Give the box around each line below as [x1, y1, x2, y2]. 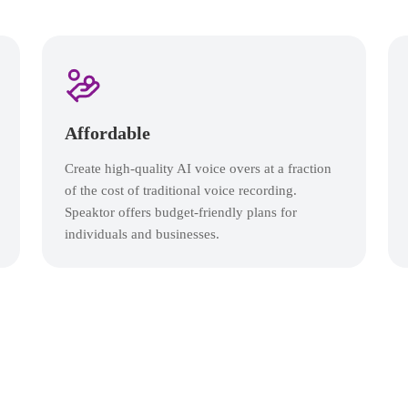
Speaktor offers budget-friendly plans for [65, 204, 297, 220]
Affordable [65, 123, 150, 144]
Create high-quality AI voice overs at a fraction [65, 160, 331, 177]
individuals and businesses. [65, 226, 219, 242]
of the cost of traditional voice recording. [65, 182, 297, 199]
